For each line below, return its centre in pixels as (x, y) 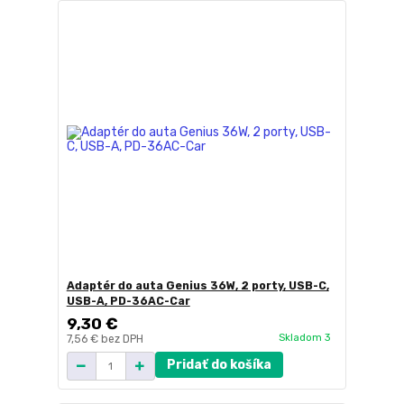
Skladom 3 (306, 337)
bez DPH (122, 340)
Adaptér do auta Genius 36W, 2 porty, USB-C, (197, 286)
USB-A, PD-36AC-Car (128, 302)
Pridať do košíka (219, 365)
